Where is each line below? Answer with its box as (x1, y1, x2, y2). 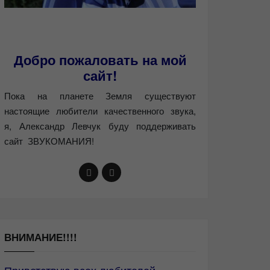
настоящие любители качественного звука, (4, 104, 196, 118)
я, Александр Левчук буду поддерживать (4, 119, 196, 133)
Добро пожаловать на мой (13, 50, 187, 70)
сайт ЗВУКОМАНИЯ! (4, 134, 94, 148)
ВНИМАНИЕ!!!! (4, 230, 77, 245)
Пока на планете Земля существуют (4, 89, 196, 102)
